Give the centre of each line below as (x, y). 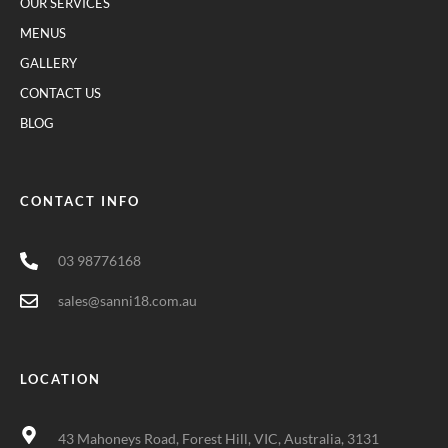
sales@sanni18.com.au (127, 301)
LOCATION (60, 379)
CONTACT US (60, 93)
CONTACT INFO (80, 201)
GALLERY (48, 63)
